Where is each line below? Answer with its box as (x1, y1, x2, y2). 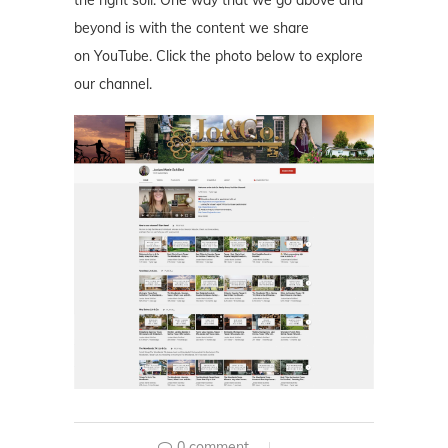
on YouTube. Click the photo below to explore (74, 46, 363, 65)
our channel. (74, 74, 152, 93)
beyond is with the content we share (74, 18, 309, 37)
